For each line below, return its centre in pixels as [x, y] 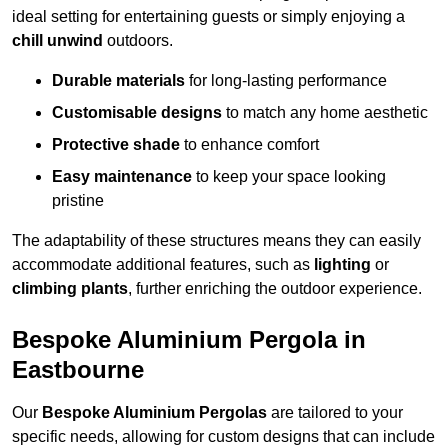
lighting [342, 265]
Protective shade [116, 145]
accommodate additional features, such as [163, 265]
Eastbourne [78, 370]
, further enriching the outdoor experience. [275, 289]
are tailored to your [335, 413]
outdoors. [138, 41]
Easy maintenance [122, 177]
